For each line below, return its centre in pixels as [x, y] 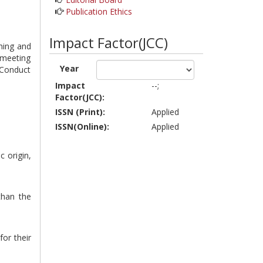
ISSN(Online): [82, 126]
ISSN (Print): [80, 112]
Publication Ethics [99, 11]
